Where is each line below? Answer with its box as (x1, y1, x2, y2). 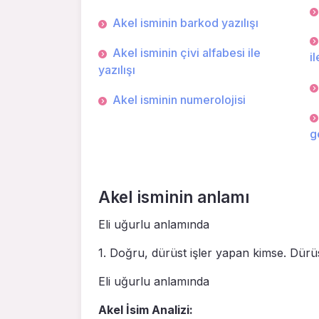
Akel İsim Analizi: (98, 303, 193, 318)
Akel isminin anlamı (98, 187, 249, 207)
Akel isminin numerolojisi (113, 92, 246, 107)
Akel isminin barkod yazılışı (113, 16, 258, 31)
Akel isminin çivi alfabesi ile (113, 45, 261, 60)
